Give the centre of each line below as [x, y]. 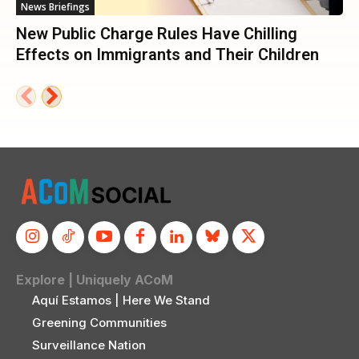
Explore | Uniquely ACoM [95, 279]
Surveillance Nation [89, 345]
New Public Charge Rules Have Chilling [157, 33]
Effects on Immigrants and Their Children [167, 54]
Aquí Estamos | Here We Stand [121, 300]
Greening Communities [99, 322]
